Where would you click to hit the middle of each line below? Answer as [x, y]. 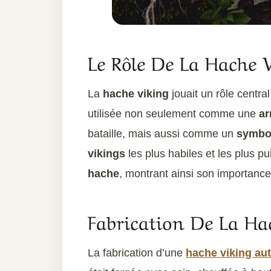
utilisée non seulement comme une [173, 114]
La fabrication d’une [137, 253]
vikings [106, 154]
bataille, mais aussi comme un [162, 134]
